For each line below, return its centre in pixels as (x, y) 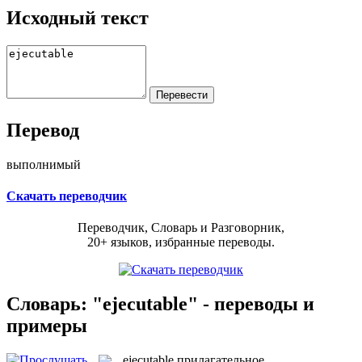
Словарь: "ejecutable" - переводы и (160, 303)
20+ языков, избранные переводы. (181, 242)
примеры (47, 325)
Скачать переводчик (67, 196)
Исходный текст (78, 17)
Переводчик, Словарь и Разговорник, (181, 228)
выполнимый (44, 164)
